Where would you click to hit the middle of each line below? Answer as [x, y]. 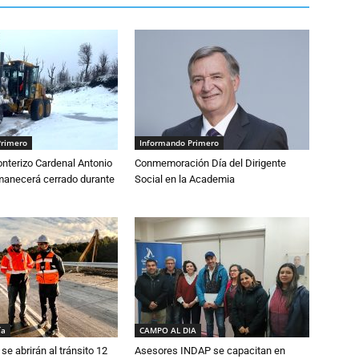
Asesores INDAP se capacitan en [210, 350]
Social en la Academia [185, 179]
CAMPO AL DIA [168, 330]
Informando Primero [179, 142]
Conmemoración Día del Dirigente [210, 163]
